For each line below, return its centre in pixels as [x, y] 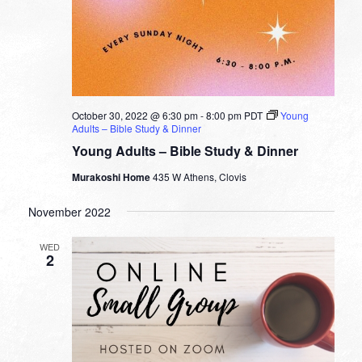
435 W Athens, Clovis [199, 176]
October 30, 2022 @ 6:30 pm [135, 115]
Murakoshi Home [112, 177]
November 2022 [69, 211]
